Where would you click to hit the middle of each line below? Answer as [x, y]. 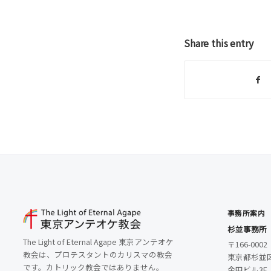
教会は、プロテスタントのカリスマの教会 [97, 255]
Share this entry [218, 43]
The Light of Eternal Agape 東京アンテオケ [98, 242]
